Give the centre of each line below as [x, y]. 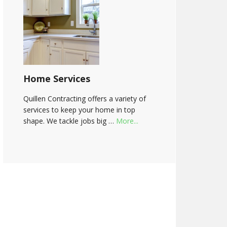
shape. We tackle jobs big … [70, 121]
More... [127, 121]
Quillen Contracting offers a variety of [85, 99]
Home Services [57, 79]
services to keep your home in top [79, 110]
